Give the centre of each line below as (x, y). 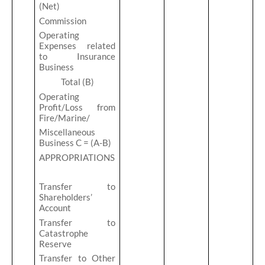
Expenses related (77, 46)
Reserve (56, 243)
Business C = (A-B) (75, 143)
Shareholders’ (66, 197)
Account (55, 208)
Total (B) (77, 81)
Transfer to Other (77, 258)
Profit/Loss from (77, 107)
